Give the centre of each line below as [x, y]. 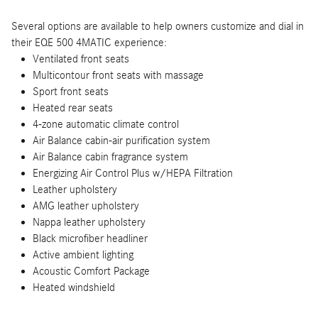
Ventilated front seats [81, 59]
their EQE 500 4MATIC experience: [89, 42]
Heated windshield [74, 287]
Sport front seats [71, 91]
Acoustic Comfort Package [91, 271]
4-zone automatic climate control [106, 124]
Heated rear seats [73, 108]
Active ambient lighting [83, 254]
